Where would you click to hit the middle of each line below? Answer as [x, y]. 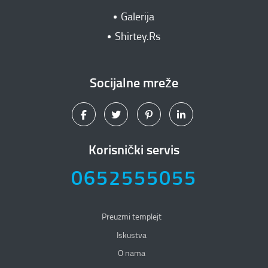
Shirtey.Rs [138, 36]
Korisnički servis [134, 150]
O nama [132, 254]
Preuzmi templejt [132, 217]
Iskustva [132, 235]
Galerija [138, 16]
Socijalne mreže [134, 83]
